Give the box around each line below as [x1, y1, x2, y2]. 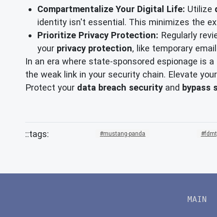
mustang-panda [103, 130, 146, 138]
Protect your [25, 82, 77, 93]
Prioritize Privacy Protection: [37, 30, 158, 40]
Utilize [185, 3, 215, 14]
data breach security [77, 82, 163, 93]
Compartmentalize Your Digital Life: [37, 3, 185, 14]
